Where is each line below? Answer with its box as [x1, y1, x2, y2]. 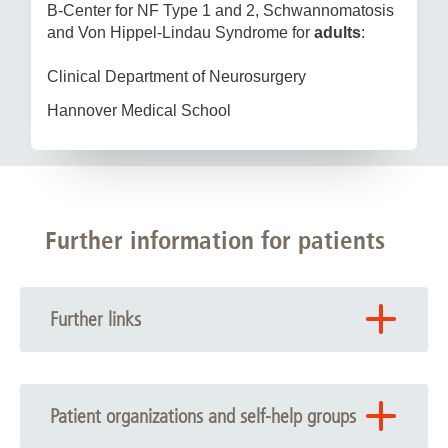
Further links [50, 307, 141, 331]
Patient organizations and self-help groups [50, 404, 356, 428]
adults [314, 23, 361, 41]
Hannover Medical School [47, 101, 231, 119]
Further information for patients [45, 224, 385, 255]
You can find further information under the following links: [20, 353, 420, 371]
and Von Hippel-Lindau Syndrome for [47, 23, 314, 41]
